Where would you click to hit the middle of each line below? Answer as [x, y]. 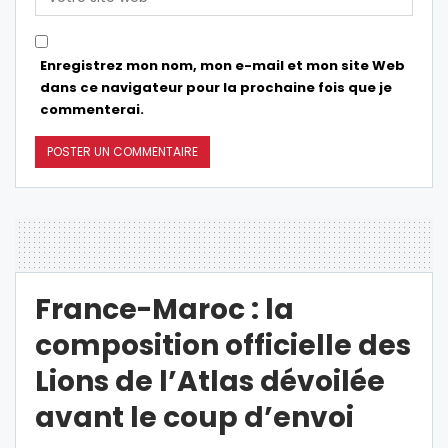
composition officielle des [223, 345]
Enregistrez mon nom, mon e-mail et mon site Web [222, 65]
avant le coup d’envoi [194, 417]
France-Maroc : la [164, 309]
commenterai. [92, 109]
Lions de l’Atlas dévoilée [210, 381]
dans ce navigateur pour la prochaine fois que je [216, 87]
